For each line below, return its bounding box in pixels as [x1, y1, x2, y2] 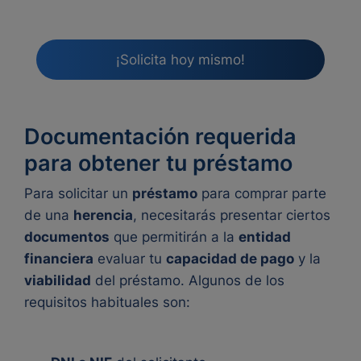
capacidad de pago [166, 251, 294, 267]
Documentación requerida [24, 123, 297, 150]
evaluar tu [93, 251, 166, 267]
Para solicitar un [24, 185, 132, 201]
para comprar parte [197, 185, 326, 201]
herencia [73, 207, 133, 223]
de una [24, 207, 73, 223]
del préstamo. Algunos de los [91, 272, 284, 288]
